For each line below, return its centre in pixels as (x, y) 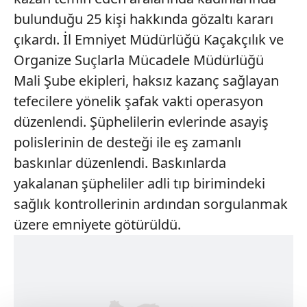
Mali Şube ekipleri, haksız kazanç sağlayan (146, 80)
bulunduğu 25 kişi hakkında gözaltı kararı (144, 19)
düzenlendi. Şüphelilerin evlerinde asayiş (141, 121)
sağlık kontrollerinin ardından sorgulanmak (151, 204)
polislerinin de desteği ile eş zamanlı (127, 142)
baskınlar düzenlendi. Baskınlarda (120, 162)
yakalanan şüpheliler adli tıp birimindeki (139, 183)
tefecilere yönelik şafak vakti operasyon (138, 101)
